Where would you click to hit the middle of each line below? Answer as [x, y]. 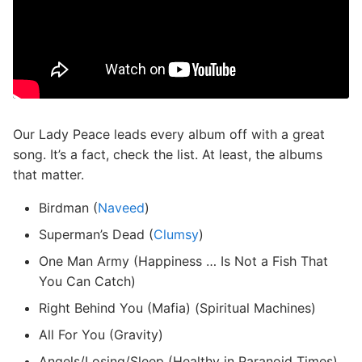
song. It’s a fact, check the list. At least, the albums [168, 154]
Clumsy [176, 234]
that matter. [48, 175]
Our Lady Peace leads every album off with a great [169, 134]
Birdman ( [68, 208]
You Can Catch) [87, 281]
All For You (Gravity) [101, 335]
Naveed [121, 208]
